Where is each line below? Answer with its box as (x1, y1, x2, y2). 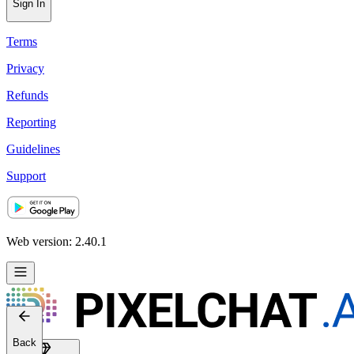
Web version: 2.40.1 (6, 298, 107, 312)
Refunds (6, 152, 48, 166)
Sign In (13, 61, 45, 73)
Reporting (6, 179, 56, 193)
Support (6, 232, 46, 247)
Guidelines (6, 205, 60, 220)
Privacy (6, 125, 44, 139)
